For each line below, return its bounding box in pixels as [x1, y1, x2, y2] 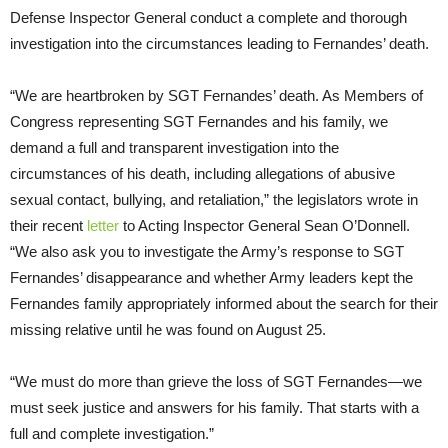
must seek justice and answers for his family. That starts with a [10, 398, 419, 416]
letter [87, 216, 119, 234]
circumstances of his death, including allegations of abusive [10, 164, 395, 182]
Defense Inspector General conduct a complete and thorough [10, 8, 407, 26]
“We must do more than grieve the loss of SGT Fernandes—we [10, 372, 422, 390]
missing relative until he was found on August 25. [10, 320, 326, 338]
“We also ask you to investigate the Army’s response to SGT [10, 242, 404, 260]
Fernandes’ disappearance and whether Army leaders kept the [10, 268, 413, 286]
